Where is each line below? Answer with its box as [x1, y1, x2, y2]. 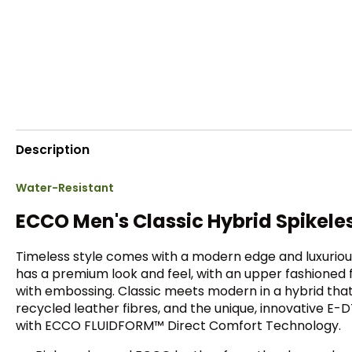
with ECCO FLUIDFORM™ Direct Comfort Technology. [16, 317, 341, 335]
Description [16, 141, 90, 158]
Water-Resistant [16, 180, 114, 196]
